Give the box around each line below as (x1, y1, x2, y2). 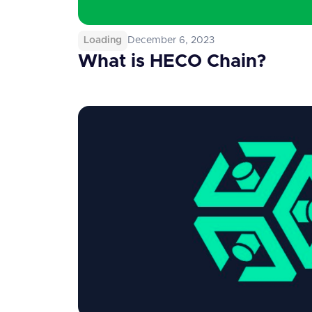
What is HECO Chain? (78, 52, 266, 70)
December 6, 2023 (127, 36, 214, 45)
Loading (84, 36, 122, 45)
